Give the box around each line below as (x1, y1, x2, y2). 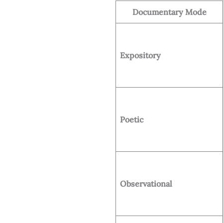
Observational (120, 178, 172, 189)
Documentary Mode (132, 6, 207, 17)
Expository (120, 50, 161, 60)
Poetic (120, 114, 143, 124)
